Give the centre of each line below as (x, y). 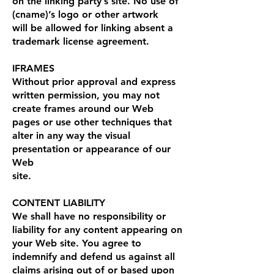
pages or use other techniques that (92, 122)
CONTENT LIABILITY (59, 202)
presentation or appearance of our (91, 149)
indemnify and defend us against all (94, 256)
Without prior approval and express (94, 81)
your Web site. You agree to (77, 243)
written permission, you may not (86, 95)
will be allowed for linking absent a (93, 28)
